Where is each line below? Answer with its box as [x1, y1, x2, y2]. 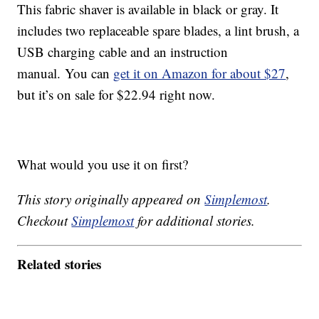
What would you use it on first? [17, 155, 189, 174]
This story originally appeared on [17, 190, 205, 209]
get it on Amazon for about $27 [113, 64, 286, 83]
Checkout [17, 211, 72, 230]
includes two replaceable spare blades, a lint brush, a [17, 21, 300, 40]
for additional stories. [134, 211, 256, 230]
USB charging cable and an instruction [17, 43, 229, 61]
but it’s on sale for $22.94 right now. [17, 85, 216, 104]
